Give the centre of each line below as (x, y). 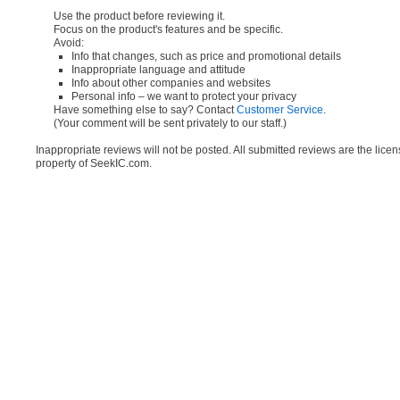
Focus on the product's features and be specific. (168, 30)
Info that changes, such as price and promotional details (206, 57)
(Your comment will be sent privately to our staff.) (170, 124)
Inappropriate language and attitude (158, 70)
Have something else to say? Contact (145, 110)
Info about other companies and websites (171, 83)
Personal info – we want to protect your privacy (184, 97)
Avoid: (69, 43)
